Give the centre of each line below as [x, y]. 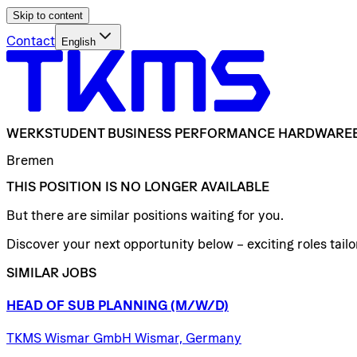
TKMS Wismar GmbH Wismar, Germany [124, 338]
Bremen [30, 160]
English [78, 42]
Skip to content [48, 16]
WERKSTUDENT [55, 133]
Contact [31, 41]
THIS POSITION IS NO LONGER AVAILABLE [138, 186]
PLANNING [133, 306]
